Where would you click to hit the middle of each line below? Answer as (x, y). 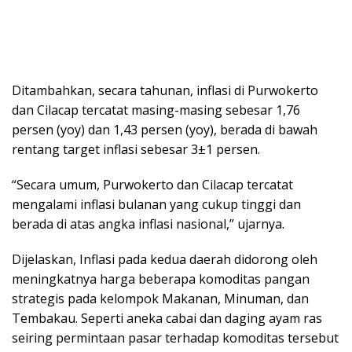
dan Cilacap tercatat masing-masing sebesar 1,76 (156, 110)
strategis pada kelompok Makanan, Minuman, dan (160, 298)
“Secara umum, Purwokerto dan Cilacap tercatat (152, 184)
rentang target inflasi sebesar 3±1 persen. (136, 149)
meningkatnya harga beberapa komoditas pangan (161, 279)
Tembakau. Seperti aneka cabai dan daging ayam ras (167, 318)
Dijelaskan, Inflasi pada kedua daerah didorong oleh (165, 259)
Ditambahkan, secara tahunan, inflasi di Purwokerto (165, 90)
